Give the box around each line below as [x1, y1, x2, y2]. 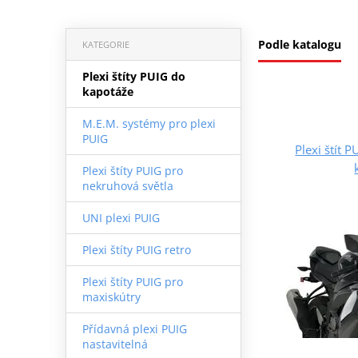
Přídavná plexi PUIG [82, 320, 187, 336]
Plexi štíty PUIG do [82, 68, 185, 84]
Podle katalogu [258, 36, 341, 52]
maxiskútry [82, 288, 141, 304]
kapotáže [82, 83, 133, 99]
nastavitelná [82, 336, 148, 352]
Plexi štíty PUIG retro [82, 241, 191, 257]
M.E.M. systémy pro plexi [82, 115, 216, 131]
